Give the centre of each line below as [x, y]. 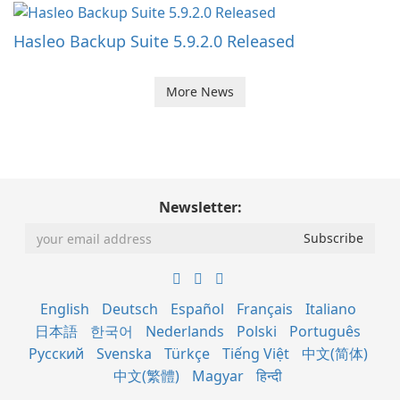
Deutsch [129, 309]
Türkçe [187, 354]
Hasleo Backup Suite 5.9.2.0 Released [154, 42]
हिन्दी [269, 376]
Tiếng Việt [255, 354]
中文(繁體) [146, 376]
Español [197, 309]
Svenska [124, 354]
